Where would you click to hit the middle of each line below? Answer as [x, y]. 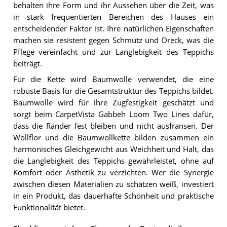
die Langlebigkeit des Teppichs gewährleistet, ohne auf [113, 161]
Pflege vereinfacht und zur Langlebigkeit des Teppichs [113, 52]
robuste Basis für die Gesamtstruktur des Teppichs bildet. [113, 91]
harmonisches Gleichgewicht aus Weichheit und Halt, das [113, 149]
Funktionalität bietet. [49, 207]
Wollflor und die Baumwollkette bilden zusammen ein [113, 137]
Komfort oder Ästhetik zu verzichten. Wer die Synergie [113, 172]
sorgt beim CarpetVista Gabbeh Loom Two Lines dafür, [113, 114]
